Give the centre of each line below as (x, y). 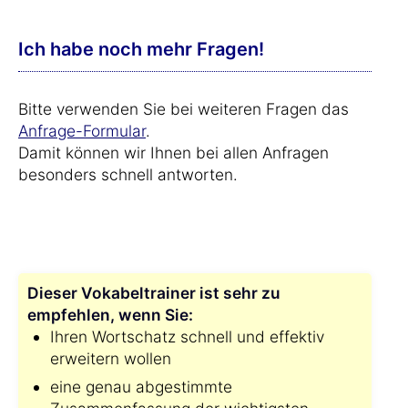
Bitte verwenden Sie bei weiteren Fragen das (184, 109)
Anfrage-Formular (82, 131)
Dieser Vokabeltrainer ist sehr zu (154, 293)
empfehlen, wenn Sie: (110, 315)
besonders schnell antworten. (128, 174)
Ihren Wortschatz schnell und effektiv (187, 337)
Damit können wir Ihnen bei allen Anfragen (173, 153)
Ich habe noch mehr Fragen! (141, 49)
